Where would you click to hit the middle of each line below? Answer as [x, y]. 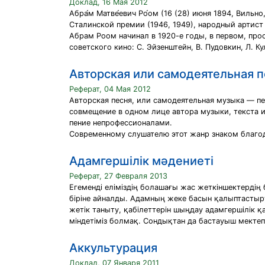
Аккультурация [113, 248]
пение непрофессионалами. [121, 123]
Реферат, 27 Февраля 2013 [118, 176]
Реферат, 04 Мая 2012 [110, 89]
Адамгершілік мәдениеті [141, 161]
